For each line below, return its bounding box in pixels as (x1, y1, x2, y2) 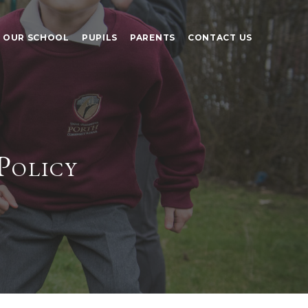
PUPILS (81, 32, 118, 43)
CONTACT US (187, 32, 252, 43)
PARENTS (130, 32, 175, 43)
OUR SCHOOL (2, 32, 69, 43)
